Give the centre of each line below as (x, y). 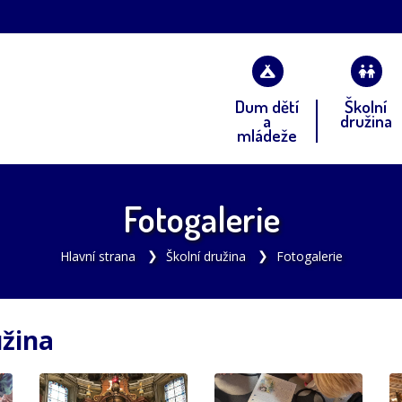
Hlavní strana (97, 257)
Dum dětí (267, 107)
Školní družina (205, 257)
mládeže (267, 135)
